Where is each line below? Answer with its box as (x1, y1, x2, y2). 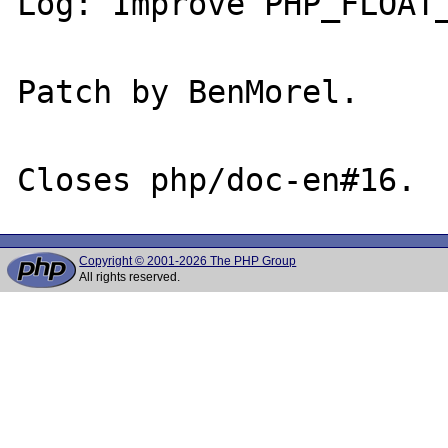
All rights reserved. (79, 270, 181, 284)
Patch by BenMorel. (17, 73, 360, 110)
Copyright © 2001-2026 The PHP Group (79, 254, 297, 268)
